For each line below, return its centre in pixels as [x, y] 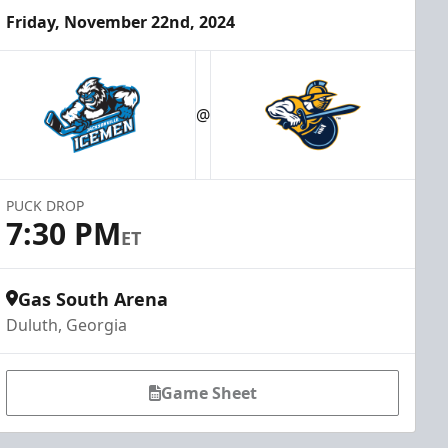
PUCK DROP [45, 205]
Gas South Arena [93, 299]
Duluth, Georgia [67, 325]
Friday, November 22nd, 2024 [121, 22]
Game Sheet [208, 393]
